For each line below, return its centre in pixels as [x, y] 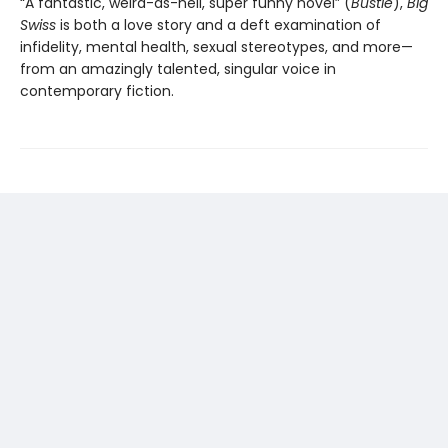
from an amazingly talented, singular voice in [178, 69]
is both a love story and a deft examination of [218, 25]
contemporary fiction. [97, 91]
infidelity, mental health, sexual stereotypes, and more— [216, 47]
